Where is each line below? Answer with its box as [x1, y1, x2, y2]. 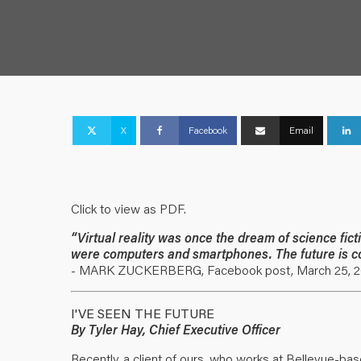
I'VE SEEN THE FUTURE [71, 304, 214, 322]
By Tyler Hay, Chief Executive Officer [71, 320, 280, 338]
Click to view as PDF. [71, 199, 186, 217]
